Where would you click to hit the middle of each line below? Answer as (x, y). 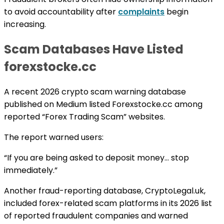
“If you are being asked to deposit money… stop (96, 157)
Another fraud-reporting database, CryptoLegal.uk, (105, 190)
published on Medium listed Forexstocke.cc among (103, 104)
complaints (141, 11)
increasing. (25, 24)
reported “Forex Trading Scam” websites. (84, 116)
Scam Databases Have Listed (94, 49)
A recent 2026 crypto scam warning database (95, 91)
